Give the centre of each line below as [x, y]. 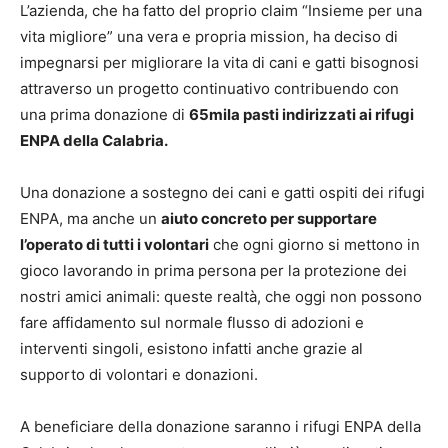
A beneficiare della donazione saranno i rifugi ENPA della [220, 426]
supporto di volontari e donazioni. [139, 374]
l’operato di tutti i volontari [114, 244]
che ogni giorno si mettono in [314, 244]
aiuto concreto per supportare [269, 218]
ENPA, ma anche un [90, 218]
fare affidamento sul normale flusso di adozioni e [192, 322]
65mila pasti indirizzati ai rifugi [301, 114]
